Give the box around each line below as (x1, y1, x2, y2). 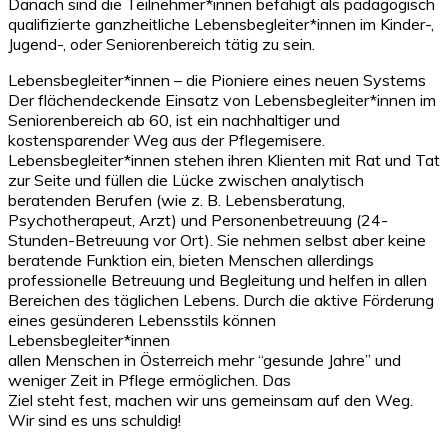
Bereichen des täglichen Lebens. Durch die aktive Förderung (8, 289, 434, 310)
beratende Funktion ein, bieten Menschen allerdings (8, 249, 374, 270)
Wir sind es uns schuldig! (8, 409, 181, 430)
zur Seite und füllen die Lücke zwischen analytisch (8, 169, 364, 190)
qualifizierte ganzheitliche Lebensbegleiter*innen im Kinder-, (8, 13, 434, 34)
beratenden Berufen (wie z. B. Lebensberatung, (8, 189, 345, 210)
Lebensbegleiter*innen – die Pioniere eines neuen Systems (8, 69, 426, 90)
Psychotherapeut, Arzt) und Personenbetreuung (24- (8, 209, 388, 230)
